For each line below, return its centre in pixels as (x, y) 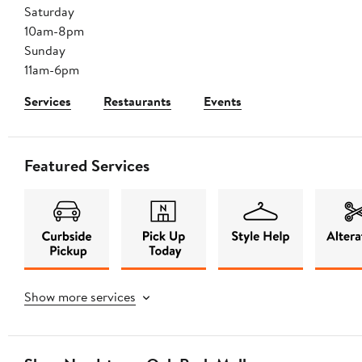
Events (223, 101)
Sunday (45, 51)
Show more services (80, 297)
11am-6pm (52, 70)
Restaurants (137, 101)
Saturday (49, 12)
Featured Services (87, 166)
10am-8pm (54, 31)
